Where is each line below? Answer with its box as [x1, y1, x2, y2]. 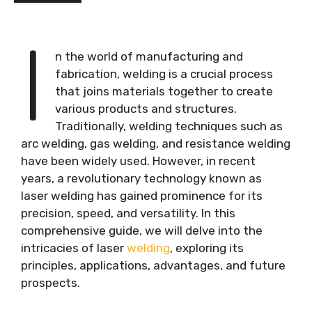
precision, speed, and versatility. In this [21, 206, 235, 220]
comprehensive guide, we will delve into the [21, 224, 263, 237]
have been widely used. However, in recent [21, 154, 256, 168]
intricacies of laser [21, 241, 127, 255]
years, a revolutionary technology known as [21, 171, 262, 185]
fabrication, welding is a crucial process [55, 67, 274, 81]
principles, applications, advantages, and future [21, 258, 286, 272]
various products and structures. [55, 102, 237, 116]
